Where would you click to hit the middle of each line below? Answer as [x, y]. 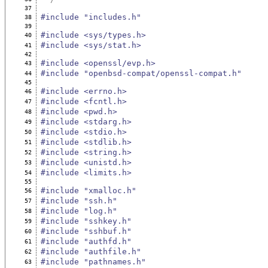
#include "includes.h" [91, 17]
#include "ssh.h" [79, 200]
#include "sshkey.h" [86, 221]
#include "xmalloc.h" [88, 190]
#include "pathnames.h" [93, 261]
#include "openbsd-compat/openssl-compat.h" [141, 73]
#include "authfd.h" [86, 241]
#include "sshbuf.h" [86, 231]
